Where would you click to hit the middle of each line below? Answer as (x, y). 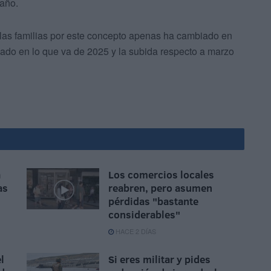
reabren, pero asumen (160, 188)
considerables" (144, 215)
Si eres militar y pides (159, 260)
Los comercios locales (161, 175)
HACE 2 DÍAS (135, 231)
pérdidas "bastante (153, 201)
